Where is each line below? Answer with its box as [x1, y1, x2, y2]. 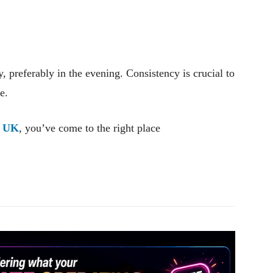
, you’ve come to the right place [19, 121, 160, 134]
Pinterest [45, 170, 76, 180]
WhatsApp [125, 170, 160, 180]
